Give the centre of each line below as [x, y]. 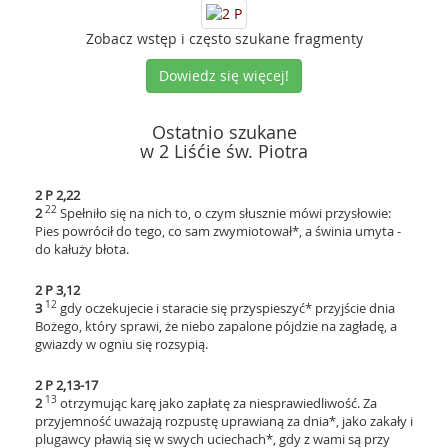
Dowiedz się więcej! [224, 75]
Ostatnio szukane [224, 132]
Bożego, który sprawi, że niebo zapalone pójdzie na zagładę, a [216, 326]
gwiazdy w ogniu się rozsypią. [121, 344]
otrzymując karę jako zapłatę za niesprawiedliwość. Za [218, 403]
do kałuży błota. [82, 249]
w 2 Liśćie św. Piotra [224, 151]
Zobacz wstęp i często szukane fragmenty [224, 38]
